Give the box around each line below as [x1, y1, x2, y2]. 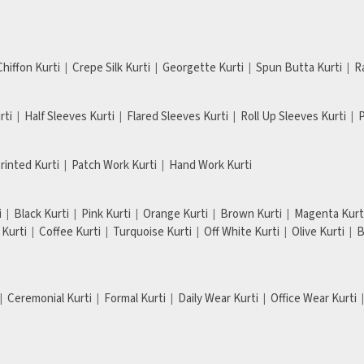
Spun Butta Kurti [256, 58, 342, 76]
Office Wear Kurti [271, 289, 357, 307]
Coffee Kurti [39, 223, 101, 240]
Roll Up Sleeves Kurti [240, 107, 346, 125]
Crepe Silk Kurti [72, 58, 150, 76]
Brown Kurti [220, 205, 282, 223]
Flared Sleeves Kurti [127, 107, 228, 125]
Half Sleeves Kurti [24, 107, 115, 125]
